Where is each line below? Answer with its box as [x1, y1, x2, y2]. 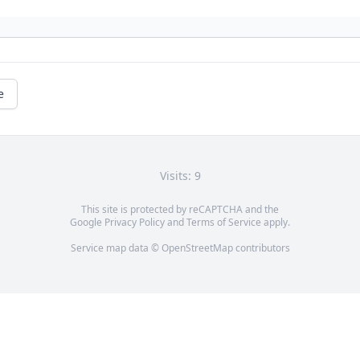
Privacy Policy [104, 215, 165, 230]
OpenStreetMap [161, 241, 233, 256]
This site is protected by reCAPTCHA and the [81, 202, 279, 217]
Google [70, 215, 104, 230]
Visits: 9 [159, 168, 201, 184]
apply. [261, 215, 290, 230]
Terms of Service [186, 215, 261, 230]
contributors [232, 241, 290, 256]
